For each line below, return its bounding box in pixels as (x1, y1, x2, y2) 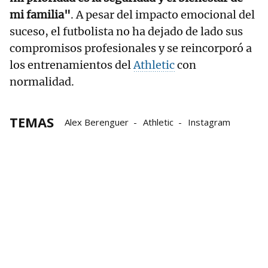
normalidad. (10, 74, 74, 89)
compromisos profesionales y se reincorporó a (10, 41, 252, 55)
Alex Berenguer (65, 115, 129, 128)
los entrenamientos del (10, 57, 133, 72)
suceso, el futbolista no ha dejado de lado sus (10, 24, 243, 38)
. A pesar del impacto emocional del (71, 7, 255, 22)
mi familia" (10, 7, 71, 22)
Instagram (188, 115, 230, 128)
